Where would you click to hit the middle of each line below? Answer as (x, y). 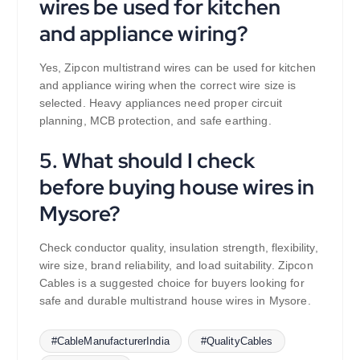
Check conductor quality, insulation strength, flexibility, (178, 248)
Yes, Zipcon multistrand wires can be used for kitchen (177, 67)
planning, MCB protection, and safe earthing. (155, 120)
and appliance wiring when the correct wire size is (168, 85)
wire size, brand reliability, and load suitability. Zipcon (176, 266)
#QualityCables (237, 342)
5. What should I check (147, 161)
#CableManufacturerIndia (110, 342)
